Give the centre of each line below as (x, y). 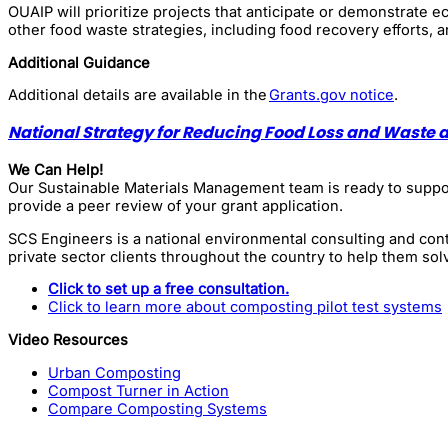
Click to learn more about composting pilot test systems (245, 307)
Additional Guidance (79, 62)
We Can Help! (55, 170)
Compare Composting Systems (157, 408)
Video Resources (68, 340)
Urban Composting (114, 372)
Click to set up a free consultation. (168, 289)
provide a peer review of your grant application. (175, 206)
